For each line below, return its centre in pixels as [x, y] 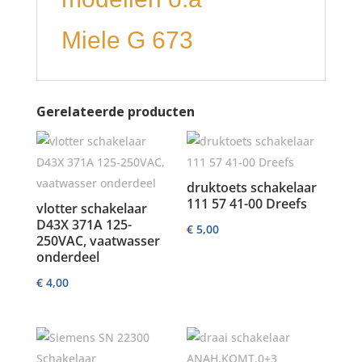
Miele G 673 [127, 40]
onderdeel [67, 257]
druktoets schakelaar [252, 187]
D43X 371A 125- [84, 225]
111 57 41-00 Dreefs [247, 204]
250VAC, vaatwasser [98, 241]
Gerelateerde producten [115, 112]
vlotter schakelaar [91, 208]
